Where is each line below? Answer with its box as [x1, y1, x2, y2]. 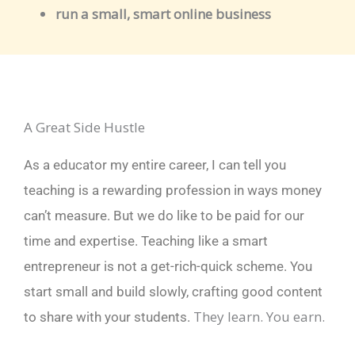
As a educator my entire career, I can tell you [24, 156, 286, 173]
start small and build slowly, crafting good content [24, 283, 323, 300]
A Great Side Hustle [24, 117, 145, 136]
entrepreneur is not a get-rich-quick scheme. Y [24, 258, 297, 274]
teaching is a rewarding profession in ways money [24, 181, 322, 198]
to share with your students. [24, 308, 193, 325]
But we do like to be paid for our [113, 207, 304, 223]
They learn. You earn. [193, 307, 325, 326]
